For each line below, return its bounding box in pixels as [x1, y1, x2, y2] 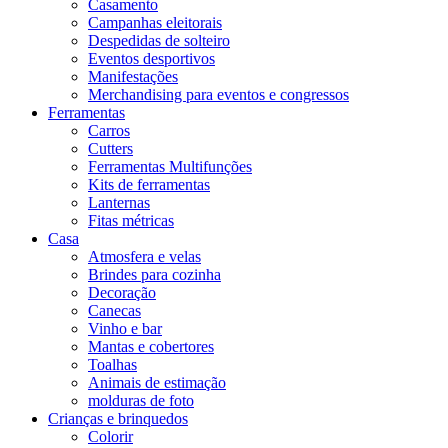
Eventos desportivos [88, 49, 215, 67]
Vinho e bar [88, 319, 162, 337]
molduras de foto [88, 391, 194, 409]
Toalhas [88, 355, 137, 373]
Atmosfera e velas [88, 247, 201, 265]
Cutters [88, 139, 133, 157]
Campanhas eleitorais [88, 13, 222, 31]
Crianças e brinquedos [48, 409, 188, 427]
